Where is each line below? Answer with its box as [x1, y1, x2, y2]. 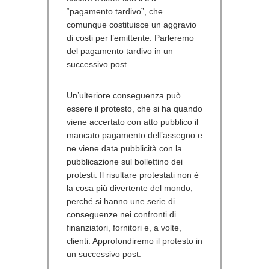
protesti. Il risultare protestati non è [67, 169, 199, 180]
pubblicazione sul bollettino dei [67, 156, 183, 166]
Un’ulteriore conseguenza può [67, 90, 181, 100]
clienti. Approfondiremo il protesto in [67, 235, 202, 246]
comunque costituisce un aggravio [67, 19, 196, 29]
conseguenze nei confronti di [67, 209, 176, 219]
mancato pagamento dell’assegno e [67, 130, 202, 140]
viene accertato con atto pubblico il [67, 116, 198, 127]
